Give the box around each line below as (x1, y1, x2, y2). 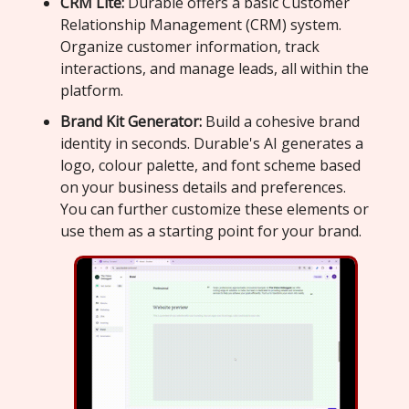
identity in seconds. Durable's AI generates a (60, 132, 363, 153)
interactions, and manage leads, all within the (60, 58, 369, 79)
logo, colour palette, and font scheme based (60, 154, 361, 175)
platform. (60, 79, 123, 100)
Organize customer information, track (60, 36, 320, 57)
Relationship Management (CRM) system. (60, 14, 341, 35)
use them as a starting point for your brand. (60, 220, 362, 241)
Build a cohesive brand (202, 110, 360, 131)
